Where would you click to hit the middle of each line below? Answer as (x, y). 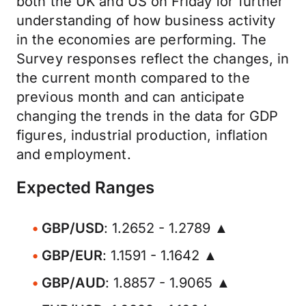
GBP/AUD (73, 283)
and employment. (74, 154)
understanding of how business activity (146, 20)
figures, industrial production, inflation (142, 135)
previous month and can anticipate (130, 97)
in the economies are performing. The (142, 40)
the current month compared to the (133, 78)
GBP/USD (73, 228)
